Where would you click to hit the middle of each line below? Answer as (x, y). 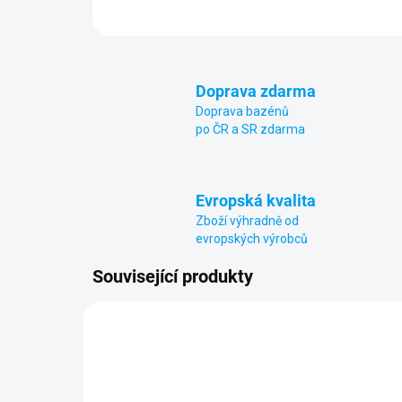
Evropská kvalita (256, 201)
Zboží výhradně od (247, 221)
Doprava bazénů (242, 111)
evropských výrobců (252, 239)
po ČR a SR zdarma (250, 129)
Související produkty (173, 276)
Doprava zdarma (256, 91)
